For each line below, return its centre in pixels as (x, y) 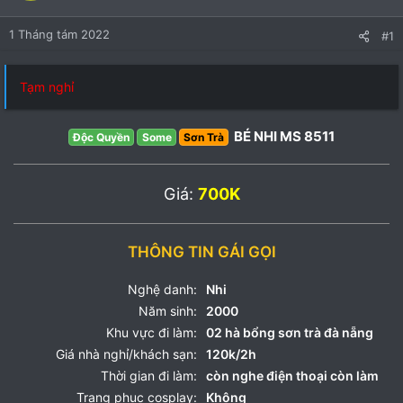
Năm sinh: (168, 311)
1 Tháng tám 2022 (59, 34)
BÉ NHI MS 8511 (283, 136)
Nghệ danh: (162, 289)
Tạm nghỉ (47, 87)
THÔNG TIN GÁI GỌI (201, 252)
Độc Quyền (102, 137)
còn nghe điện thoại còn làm (292, 376)
